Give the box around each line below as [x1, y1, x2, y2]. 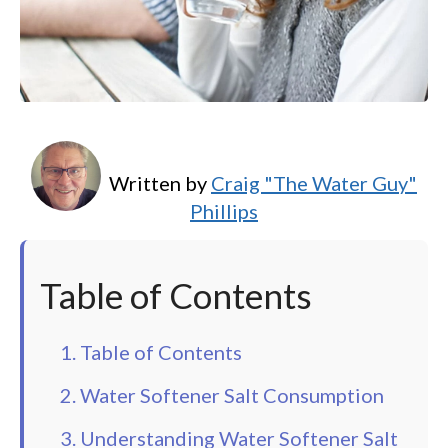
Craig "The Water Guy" [211, 170, 417, 195]
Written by [109, 170, 211, 195]
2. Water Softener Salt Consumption [60, 383, 384, 408]
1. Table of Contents [60, 340, 242, 365]
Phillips [190, 198, 258, 223]
